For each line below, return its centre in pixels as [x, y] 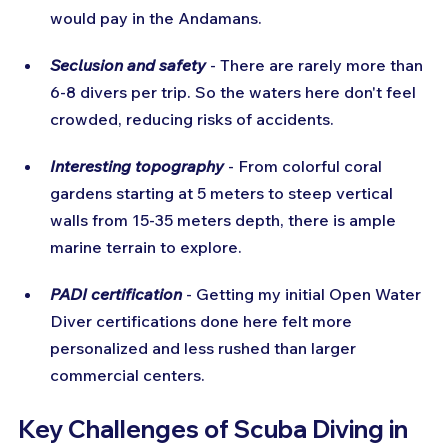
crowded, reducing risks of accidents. [192, 118]
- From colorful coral [305, 165]
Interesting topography [137, 165]
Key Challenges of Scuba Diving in [215, 428]
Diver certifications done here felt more [203, 320]
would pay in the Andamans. [156, 17]
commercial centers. [127, 374]
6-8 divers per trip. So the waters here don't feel [235, 91]
